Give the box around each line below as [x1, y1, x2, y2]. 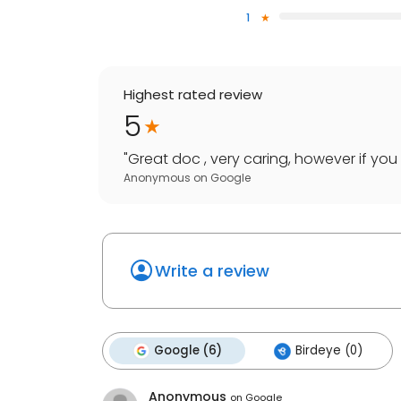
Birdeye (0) [295, 342, 363, 360]
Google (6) [154, 342, 222, 360]
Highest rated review [124, 85, 262, 105]
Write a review [155, 260, 269, 283]
